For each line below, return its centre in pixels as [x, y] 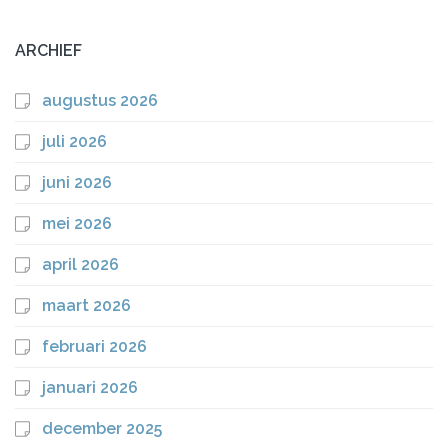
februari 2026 [94, 347]
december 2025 [102, 429]
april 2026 [80, 265]
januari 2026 [90, 388]
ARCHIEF [48, 51]
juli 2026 [74, 142]
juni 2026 [77, 183]
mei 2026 [77, 224]
